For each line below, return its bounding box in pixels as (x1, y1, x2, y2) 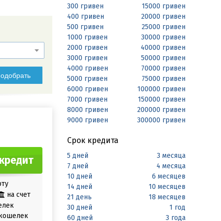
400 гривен (67, 12, 104, 21)
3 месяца (157, 151, 185, 160)
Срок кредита (67, 136, 118, 145)
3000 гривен (67, 54, 108, 62)
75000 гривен (142, 74, 185, 83)
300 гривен (67, 2, 104, 10)
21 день (67, 193, 92, 201)
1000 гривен (67, 33, 108, 41)
